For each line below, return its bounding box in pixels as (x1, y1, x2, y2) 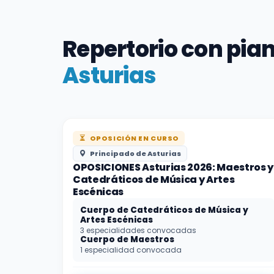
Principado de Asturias (88, 148, 181, 158)
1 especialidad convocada (80, 244, 182, 255)
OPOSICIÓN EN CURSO (88, 133, 179, 143)
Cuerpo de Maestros (80, 233, 174, 245)
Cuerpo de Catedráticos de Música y (80, 204, 248, 216)
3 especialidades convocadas (80, 224, 196, 235)
